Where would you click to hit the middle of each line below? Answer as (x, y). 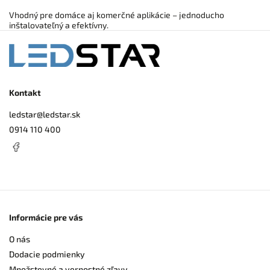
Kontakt (25, 93)
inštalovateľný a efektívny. (59, 25)
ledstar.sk (61, 114)
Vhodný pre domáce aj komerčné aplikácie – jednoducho (117, 15)
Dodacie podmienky (47, 254)
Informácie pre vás (46, 218)
